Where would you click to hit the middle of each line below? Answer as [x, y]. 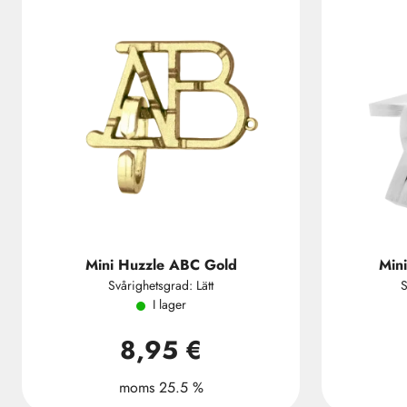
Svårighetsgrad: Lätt [161, 285]
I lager [169, 304]
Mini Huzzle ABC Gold [161, 265]
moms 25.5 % [161, 387]
